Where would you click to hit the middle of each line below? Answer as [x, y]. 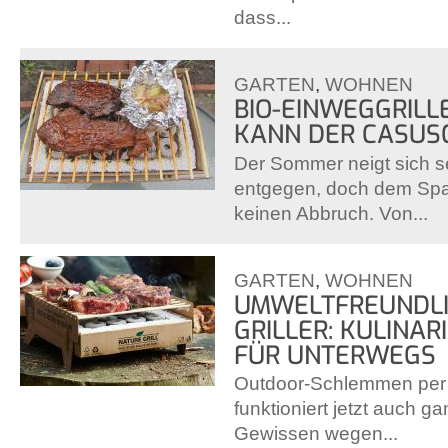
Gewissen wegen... [316, 433]
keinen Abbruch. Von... [331, 213]
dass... [262, 18]
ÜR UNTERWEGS [327, 355]
